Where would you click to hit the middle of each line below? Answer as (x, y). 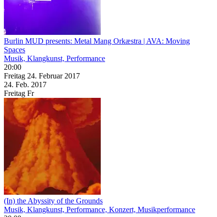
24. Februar (46, 76)
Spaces (15, 49)
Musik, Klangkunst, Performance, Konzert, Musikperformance (100, 209)
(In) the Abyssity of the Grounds (53, 201)
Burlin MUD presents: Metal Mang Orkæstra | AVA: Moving (97, 41)
